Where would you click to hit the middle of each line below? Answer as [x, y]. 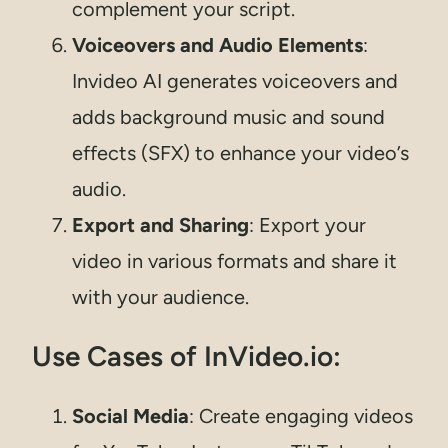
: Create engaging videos [301, 416]
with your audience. [160, 296]
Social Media [130, 416]
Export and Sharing [160, 224]
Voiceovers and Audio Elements [217, 44]
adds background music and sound [228, 116]
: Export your [307, 224]
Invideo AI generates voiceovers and [235, 80]
